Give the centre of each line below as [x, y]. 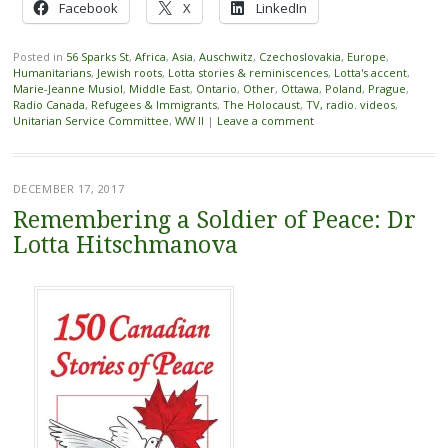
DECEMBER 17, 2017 [68, 188]
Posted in [39, 56]
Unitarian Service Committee [90, 120]
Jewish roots [129, 72]
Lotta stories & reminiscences [247, 72]
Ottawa [299, 88]
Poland [343, 88]
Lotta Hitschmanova [125, 245]
